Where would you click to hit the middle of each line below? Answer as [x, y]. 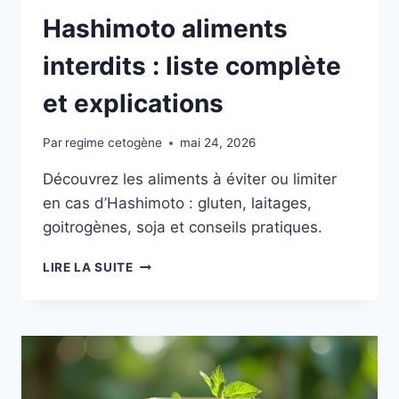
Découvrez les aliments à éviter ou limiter [190, 179]
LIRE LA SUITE [88, 268]
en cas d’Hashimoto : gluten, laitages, [177, 204]
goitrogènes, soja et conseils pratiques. [183, 228]
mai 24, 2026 [218, 143]
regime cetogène [114, 143]
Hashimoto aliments [165, 28]
